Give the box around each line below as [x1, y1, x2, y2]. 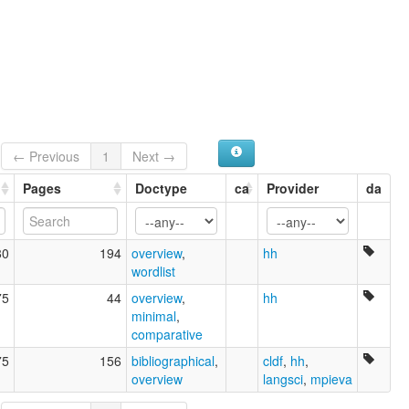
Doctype [135, 179, 187, 198]
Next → [132, 147, 176, 166]
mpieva [310, 370, 352, 389]
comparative [131, 325, 203, 344]
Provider [267, 179, 319, 198]
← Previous [13, 147, 80, 166]
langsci [263, 370, 303, 389]
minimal [131, 307, 176, 326]
